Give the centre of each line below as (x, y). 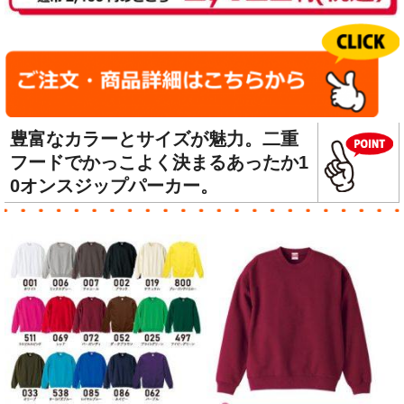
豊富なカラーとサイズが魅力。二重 (154, 139)
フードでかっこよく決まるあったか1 (159, 163)
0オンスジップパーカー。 (114, 186)
